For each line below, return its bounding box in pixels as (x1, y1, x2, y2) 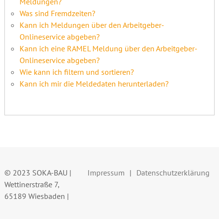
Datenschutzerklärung (136, 167, 210, 177)
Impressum (88, 167, 125, 177)
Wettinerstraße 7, (4, 179, 59, 189)
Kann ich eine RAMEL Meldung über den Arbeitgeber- (19, 43, 197, 53)
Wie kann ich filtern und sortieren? (19, 66, 134, 77)
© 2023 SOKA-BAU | (4, 167, 71, 177)
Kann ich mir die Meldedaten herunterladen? (19, 78, 169, 88)
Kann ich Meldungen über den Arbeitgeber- (19, 20, 164, 30)
